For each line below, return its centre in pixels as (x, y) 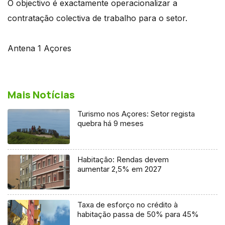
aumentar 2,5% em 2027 (120, 169)
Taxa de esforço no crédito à (128, 205)
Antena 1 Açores (39, 48)
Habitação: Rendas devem (123, 159)
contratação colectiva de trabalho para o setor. (97, 18)
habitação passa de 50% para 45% (138, 214)
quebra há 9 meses (111, 123)
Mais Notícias (41, 94)
